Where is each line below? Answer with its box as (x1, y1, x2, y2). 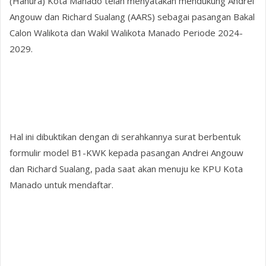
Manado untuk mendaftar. (9, 179, 114, 191)
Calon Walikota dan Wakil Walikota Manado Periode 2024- (9, 26, 243, 39)
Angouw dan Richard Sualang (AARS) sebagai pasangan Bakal (9, 10, 255, 23)
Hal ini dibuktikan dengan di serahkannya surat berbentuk (9, 131, 241, 143)
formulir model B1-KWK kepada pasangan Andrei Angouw (9, 147, 244, 159)
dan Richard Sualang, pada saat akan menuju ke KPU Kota (9, 163, 243, 175)
